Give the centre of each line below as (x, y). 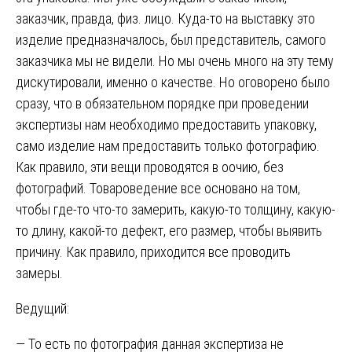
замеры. (39, 273)
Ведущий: (42, 308)
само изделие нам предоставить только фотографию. (168, 145)
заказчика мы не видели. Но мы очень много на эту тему (175, 60)
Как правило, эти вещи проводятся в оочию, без (150, 167)
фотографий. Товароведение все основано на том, (158, 188)
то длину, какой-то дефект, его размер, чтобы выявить (169, 230)
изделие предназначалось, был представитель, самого (171, 39)
